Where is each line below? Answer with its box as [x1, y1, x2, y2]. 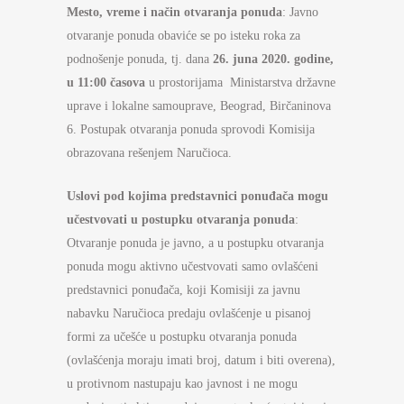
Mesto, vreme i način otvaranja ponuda [67, 5, 282, 19]
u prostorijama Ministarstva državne [145, 76, 335, 89]
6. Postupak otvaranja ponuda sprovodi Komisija [67, 123, 315, 136]
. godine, [287, 52, 334, 66]
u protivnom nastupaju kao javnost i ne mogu [67, 377, 298, 390]
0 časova [100, 76, 145, 89]
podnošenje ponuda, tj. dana [67, 52, 213, 66]
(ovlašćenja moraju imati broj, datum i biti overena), [67, 353, 335, 367]
